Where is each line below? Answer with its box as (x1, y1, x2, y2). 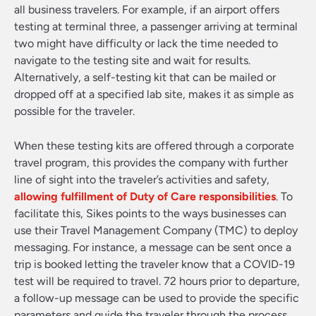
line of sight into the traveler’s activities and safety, (14, 173, 269, 186)
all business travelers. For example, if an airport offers (14, 3, 279, 16)
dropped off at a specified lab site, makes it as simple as (14, 87, 293, 101)
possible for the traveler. (14, 104, 135, 118)
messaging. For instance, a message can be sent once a (14, 241, 291, 254)
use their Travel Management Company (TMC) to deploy (14, 224, 298, 237)
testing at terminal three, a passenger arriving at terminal (14, 20, 298, 33)
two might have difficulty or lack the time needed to (14, 37, 278, 50)
